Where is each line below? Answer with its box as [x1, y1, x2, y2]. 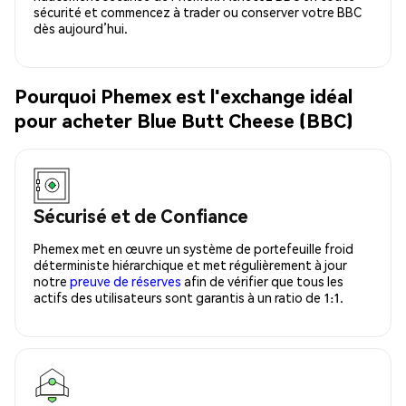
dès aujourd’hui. [34, 19, 128, 36]
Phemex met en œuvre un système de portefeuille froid [34, 239, 353, 256]
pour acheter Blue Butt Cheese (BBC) [14, 108, 353, 133]
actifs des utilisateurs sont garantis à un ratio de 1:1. [34, 288, 343, 305]
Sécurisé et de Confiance [34, 203, 248, 227]
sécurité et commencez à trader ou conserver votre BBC [34, 3, 362, 20]
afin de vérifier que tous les [181, 272, 343, 289]
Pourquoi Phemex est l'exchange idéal [14, 83, 353, 109]
